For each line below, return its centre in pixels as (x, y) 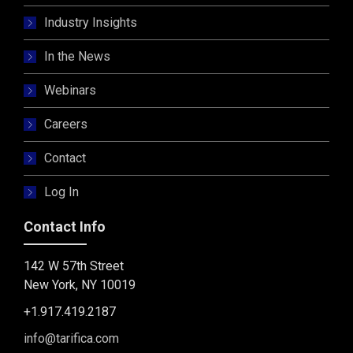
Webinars (70, 90)
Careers (66, 124)
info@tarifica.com (71, 338)
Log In (61, 191)
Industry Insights (91, 22)
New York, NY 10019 (80, 284)
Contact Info (65, 226)
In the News (77, 56)
